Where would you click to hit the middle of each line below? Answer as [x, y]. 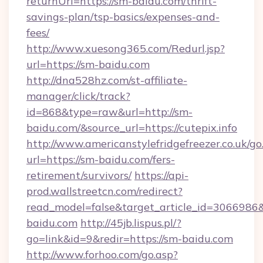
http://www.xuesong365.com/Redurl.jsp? [126, 48]
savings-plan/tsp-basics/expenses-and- [123, 17]
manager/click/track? [78, 96]
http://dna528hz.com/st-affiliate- [107, 80]
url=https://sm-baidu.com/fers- [101, 159]
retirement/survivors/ [79, 175]
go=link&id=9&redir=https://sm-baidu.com [130, 239]
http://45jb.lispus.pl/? [131, 223]
